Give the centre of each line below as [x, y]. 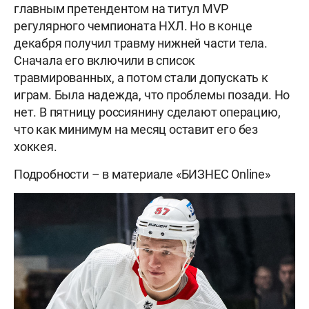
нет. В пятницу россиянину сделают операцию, [147, 112]
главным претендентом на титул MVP [121, 9]
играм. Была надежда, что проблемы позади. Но [152, 95]
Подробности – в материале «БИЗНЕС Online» [143, 175]
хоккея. [36, 147]
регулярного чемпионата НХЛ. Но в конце [133, 26]
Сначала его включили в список [105, 61]
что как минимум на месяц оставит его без [136, 130]
